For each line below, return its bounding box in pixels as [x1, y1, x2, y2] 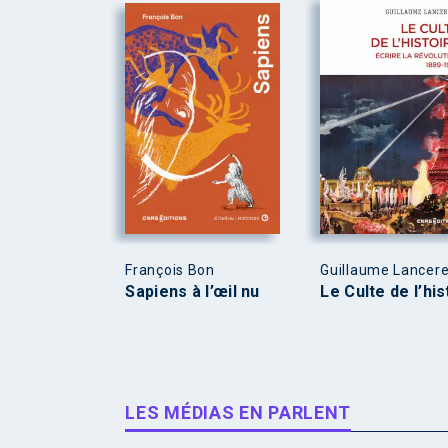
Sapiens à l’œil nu [125, 282, 260, 302]
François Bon [125, 262, 215, 279]
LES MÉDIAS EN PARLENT [125, 402, 352, 424]
